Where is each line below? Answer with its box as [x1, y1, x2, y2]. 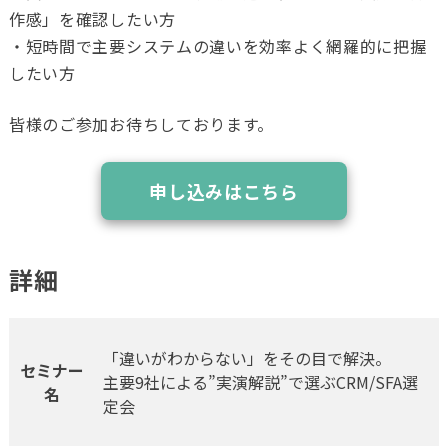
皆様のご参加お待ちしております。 [8, 112, 275, 137]
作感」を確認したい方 [8, 7, 176, 32]
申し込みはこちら [149, 178, 299, 205]
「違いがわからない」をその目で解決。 [102, 346, 391, 371]
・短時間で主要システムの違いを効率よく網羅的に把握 [8, 34, 427, 59]
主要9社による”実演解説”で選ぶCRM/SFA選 [102, 370, 418, 395]
